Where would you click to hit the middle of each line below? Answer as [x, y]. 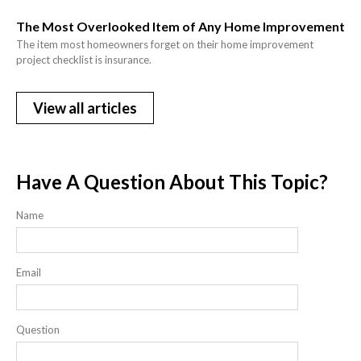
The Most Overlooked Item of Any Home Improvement [180, 27]
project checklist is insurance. [84, 60]
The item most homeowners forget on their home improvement [165, 45]
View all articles [85, 108]
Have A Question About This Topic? [172, 182]
